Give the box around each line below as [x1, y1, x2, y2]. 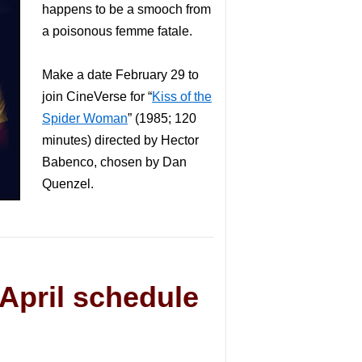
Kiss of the [152, 90, 212, 103]
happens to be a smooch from [42, 2, 211, 16]
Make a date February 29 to [42, 68, 199, 82]
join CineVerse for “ [42, 90, 152, 103]
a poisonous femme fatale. [42, 24, 192, 38]
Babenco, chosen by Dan [42, 155, 187, 169]
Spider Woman [42, 112, 128, 125]
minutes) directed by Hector [42, 133, 199, 147]
